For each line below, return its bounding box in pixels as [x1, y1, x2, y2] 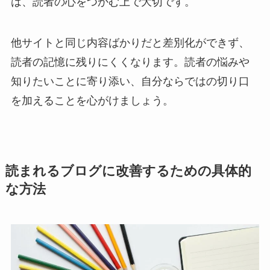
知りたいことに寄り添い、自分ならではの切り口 [10, 75, 250, 88]
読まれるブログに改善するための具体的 [5, 164, 251, 179]
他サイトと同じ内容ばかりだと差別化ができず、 [10, 37, 250, 49]
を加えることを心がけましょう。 [10, 95, 174, 107]
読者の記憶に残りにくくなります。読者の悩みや [10, 56, 250, 69]
